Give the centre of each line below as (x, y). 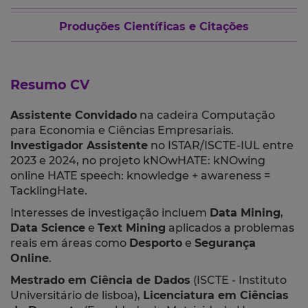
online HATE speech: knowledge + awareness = (140, 176)
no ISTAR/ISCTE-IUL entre (221, 146)
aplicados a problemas (230, 228)
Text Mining (132, 228)
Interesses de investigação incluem (110, 213)
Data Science (48, 228)
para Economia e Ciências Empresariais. (122, 131)
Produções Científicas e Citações (154, 27)
